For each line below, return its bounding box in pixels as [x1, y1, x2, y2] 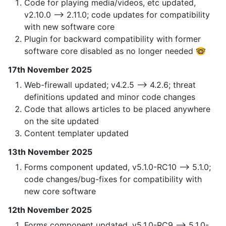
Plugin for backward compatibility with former [24, 34, 201, 44]
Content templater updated [24, 128, 129, 139]
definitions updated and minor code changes [24, 92, 195, 102]
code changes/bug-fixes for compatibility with [24, 174, 202, 185]
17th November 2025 [8, 65, 92, 75]
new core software [24, 186, 96, 197]
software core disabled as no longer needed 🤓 [24, 46, 206, 56]
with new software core [24, 22, 115, 32]
